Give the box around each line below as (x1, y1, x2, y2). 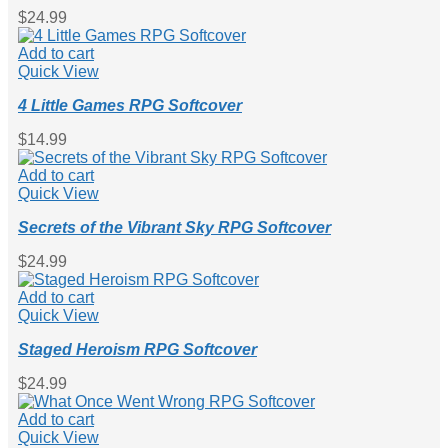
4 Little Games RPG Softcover (18, 96, 242, 114)
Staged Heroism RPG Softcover (18, 340, 257, 358)
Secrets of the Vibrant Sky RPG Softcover (18, 218, 331, 236)
